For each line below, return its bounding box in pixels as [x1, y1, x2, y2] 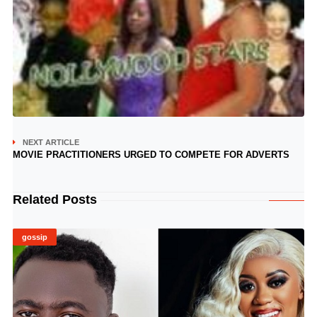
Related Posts [12, 192, 97, 207]
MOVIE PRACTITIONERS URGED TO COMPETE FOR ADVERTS [12, 149, 289, 161]
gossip [21, 233, 47, 242]
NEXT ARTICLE [22, 138, 79, 147]
